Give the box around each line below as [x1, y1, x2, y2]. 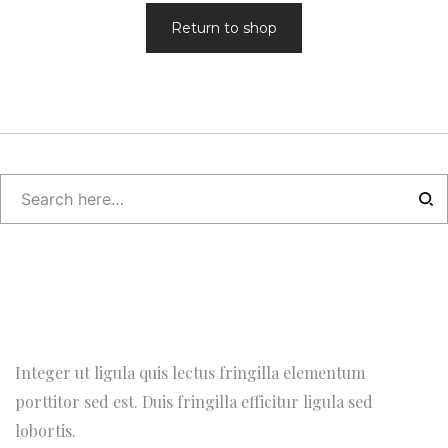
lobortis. [15, 420, 76, 441]
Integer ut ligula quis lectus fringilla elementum [15, 362, 365, 383]
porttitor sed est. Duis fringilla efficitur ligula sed [15, 391, 373, 412]
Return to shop [171, 19, 277, 37]
